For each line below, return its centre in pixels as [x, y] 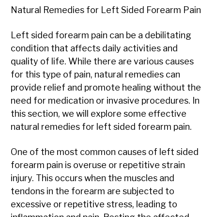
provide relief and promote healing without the [106, 88]
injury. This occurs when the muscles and [93, 178]
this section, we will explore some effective [99, 114]
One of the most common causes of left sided [105, 152]
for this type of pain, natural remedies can [96, 75]
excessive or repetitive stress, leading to [94, 204]
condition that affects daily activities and [94, 48]
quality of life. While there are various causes [102, 62]
